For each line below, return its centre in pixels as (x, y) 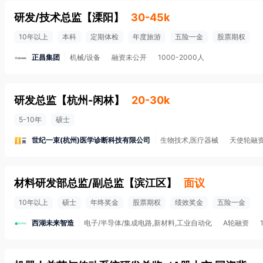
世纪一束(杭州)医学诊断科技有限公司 (91, 140)
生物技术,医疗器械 (189, 140)
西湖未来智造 (53, 222)
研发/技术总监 (48, 17)
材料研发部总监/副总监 (69, 183)
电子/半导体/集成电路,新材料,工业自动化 (148, 223)
